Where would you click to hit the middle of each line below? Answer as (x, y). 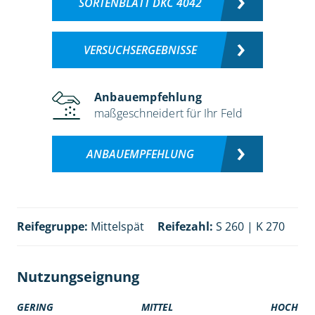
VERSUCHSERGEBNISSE (140, 50)
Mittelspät (116, 227)
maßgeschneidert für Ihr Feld (169, 114)
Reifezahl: (185, 227)
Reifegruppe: (52, 227)
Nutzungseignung (78, 277)
